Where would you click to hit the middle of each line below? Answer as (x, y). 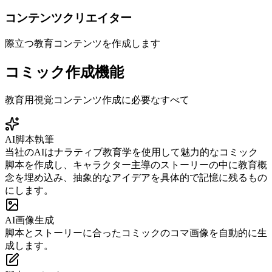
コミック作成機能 (64, 73)
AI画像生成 (29, 220)
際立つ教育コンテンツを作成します (83, 44)
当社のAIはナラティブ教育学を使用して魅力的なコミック (131, 152)
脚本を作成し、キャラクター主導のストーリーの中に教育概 (136, 165)
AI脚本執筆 (29, 139)
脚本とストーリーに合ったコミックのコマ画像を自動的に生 (136, 233)
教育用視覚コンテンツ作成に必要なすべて (97, 100)
